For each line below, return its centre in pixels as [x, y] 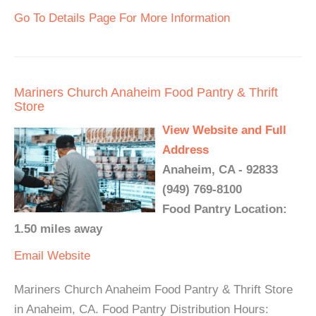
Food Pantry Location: [225, 209]
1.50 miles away [58, 229]
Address [186, 150]
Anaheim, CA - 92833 [220, 169]
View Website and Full [224, 130]
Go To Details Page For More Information [122, 18]
